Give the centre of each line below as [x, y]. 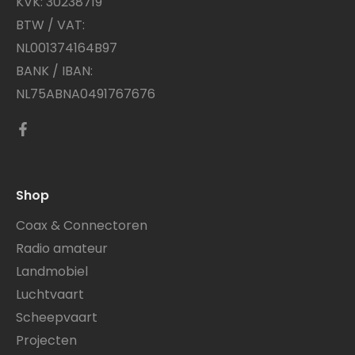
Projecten [46, 340]
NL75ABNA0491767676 [86, 94]
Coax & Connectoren [82, 225]
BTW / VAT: [50, 25]
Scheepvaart [57, 317]
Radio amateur [62, 248]
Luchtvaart [50, 294]
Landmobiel [52, 271]
